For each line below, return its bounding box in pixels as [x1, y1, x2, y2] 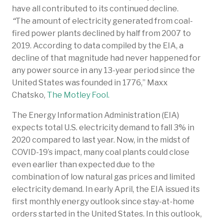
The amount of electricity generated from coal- [15, 16, 193, 26]
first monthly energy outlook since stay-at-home [12, 196, 194, 206]
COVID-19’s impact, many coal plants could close [12, 147, 189, 157]
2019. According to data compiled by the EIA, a [12, 40, 184, 50]
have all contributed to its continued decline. [12, 3, 179, 13]
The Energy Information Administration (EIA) [12, 110, 179, 120]
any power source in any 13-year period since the [12, 65, 195, 75]
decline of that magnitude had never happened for [12, 53, 201, 63]
